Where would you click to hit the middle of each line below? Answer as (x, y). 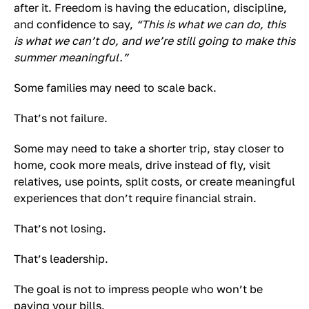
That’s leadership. (61, 259)
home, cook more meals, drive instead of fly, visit (142, 165)
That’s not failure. (61, 118)
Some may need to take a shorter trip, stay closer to (149, 148)
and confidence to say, (75, 24)
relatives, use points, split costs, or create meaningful (154, 181)
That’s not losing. (60, 228)
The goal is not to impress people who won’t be (138, 289)
